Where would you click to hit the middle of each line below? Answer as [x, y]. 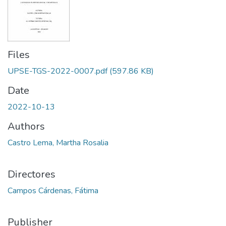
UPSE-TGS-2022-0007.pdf [58, 71]
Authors [26, 126]
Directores [32, 174]
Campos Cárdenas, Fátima [53, 191]
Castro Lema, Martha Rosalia [58, 143]
